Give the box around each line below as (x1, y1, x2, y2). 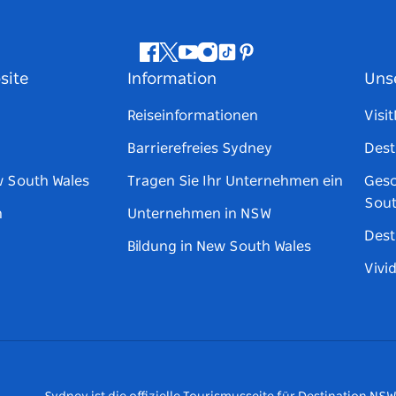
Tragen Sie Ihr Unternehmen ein (127, 174, 343, 189)
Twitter (167, 54, 215, 69)
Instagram (206, 54, 277, 69)
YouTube (187, 54, 245, 69)
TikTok (225, 54, 266, 69)
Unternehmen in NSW (127, 207, 271, 222)
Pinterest (245, 54, 306, 69)
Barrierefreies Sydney (127, 141, 272, 156)
